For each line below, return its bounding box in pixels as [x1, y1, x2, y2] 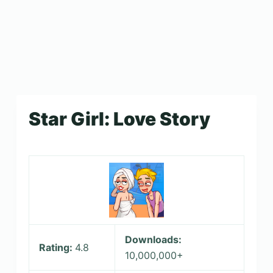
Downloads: [124, 233, 182, 246]
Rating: [38, 241, 75, 253]
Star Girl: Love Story [28, 108, 210, 130]
